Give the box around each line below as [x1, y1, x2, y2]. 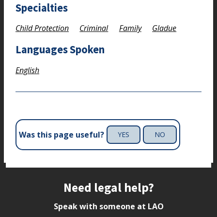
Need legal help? [63, 179, 154, 195]
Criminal [79, 23, 108, 34]
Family [119, 23, 141, 34]
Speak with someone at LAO [53, 201, 164, 212]
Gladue [152, 23, 177, 34]
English [15, 64, 39, 76]
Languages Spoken [15, 43, 105, 57]
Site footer [11, 178, 63, 192]
